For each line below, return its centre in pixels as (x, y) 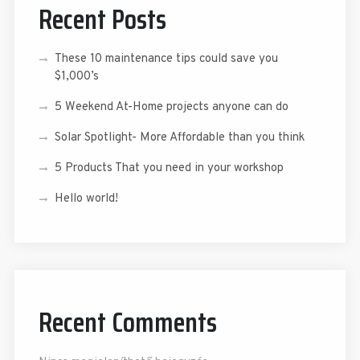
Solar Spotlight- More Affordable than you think (179, 137)
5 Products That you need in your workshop (169, 168)
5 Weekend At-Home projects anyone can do (171, 107)
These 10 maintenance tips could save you (166, 59)
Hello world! (86, 198)
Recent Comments (127, 321)
